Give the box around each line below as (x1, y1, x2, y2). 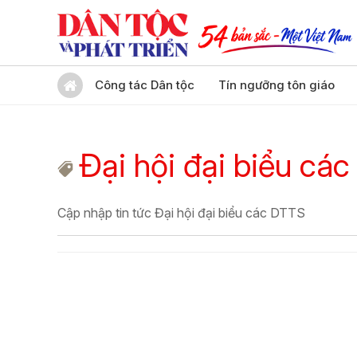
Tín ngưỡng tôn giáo (218, 77, 335, 92)
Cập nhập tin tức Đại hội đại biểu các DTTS (57, 205, 305, 221)
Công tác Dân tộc (95, 77, 194, 92)
